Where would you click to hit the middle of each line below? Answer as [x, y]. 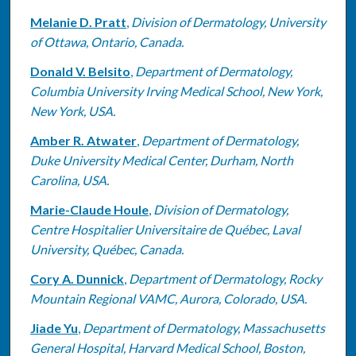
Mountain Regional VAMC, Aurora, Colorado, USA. [168, 298]
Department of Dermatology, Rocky [225, 278]
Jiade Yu [54, 327]
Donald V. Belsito [80, 71]
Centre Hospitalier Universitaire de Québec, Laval [165, 229]
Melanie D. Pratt [78, 21]
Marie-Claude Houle [89, 209]
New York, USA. [72, 110]
